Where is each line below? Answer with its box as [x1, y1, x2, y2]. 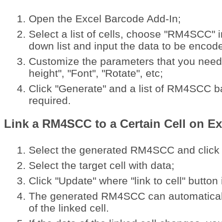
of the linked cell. [28, 202, 109, 214]
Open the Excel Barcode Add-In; [28, 13, 181, 25]
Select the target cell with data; [28, 160, 174, 171]
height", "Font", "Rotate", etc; [28, 67, 163, 79]
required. [28, 95, 71, 107]
